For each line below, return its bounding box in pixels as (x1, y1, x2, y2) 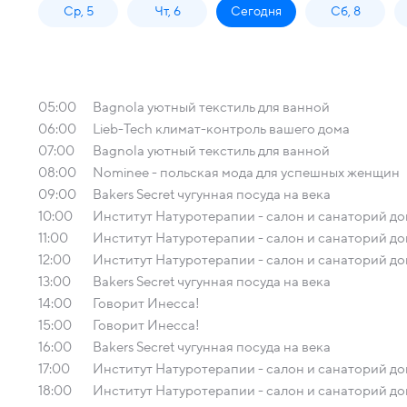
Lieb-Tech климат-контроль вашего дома (93, 122, 350, 136)
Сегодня (231, 5, 282, 18)
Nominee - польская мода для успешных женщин (93, 165, 400, 180)
